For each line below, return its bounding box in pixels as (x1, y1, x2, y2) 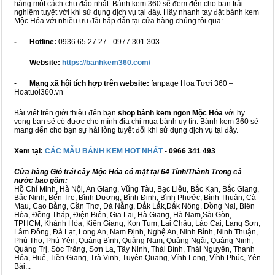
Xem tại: (14, 147, 45, 156)
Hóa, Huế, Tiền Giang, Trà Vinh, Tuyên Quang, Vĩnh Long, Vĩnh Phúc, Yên (14, 254, 261, 263)
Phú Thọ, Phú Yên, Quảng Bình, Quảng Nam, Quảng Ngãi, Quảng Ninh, (14, 236, 253, 246)
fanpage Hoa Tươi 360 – (149, 79, 233, 88)
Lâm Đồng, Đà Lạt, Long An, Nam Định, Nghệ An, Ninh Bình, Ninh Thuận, (14, 228, 258, 237)
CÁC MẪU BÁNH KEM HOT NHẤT (45, 147, 165, 156)
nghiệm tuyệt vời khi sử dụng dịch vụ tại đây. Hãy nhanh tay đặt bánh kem (14, 8, 259, 17)
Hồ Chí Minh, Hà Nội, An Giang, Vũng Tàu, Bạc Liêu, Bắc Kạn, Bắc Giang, (14, 185, 259, 194)
